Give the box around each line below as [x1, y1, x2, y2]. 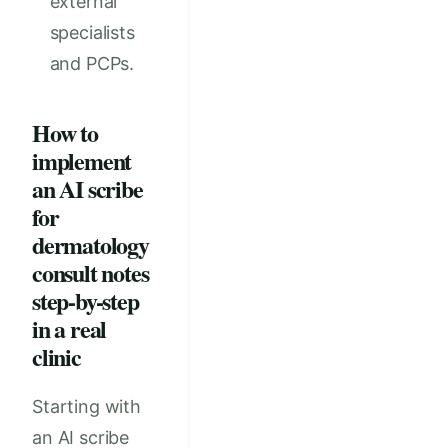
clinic [32, 339, 81, 375]
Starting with [32, 396, 141, 418]
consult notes [32, 255, 149, 291]
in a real [32, 311, 107, 347]
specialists [49, 22, 135, 44]
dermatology [32, 227, 149, 263]
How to [32, 115, 98, 151]
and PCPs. [49, 53, 135, 75]
